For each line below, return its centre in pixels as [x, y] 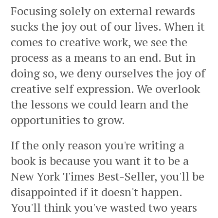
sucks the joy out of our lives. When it [108, 27]
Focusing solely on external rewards [103, 11]
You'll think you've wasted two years [104, 208]
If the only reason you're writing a [98, 145]
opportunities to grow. [68, 120]
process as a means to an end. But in [103, 58]
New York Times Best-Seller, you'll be [108, 176]
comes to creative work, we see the [99, 42]
